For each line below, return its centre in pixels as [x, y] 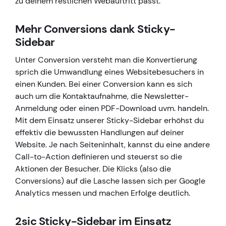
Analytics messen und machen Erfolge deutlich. [104, 193]
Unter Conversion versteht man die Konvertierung [106, 60]
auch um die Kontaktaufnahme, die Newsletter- [102, 96]
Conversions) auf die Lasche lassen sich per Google [110, 181]
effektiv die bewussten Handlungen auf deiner [100, 133]
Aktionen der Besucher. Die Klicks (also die [93, 169]
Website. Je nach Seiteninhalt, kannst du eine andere [112, 145]
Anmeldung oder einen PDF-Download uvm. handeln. [112, 108]
